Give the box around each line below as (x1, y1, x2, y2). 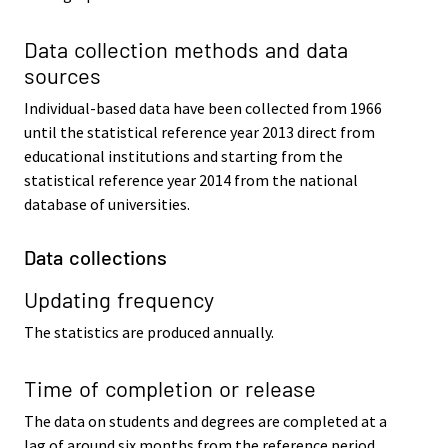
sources (24, 62, 101, 89)
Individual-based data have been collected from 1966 (24, 98, 382, 119)
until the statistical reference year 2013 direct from (24, 122, 375, 143)
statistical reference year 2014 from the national (24, 170, 358, 191)
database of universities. (24, 194, 190, 215)
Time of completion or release (24, 374, 316, 401)
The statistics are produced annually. (24, 322, 274, 343)
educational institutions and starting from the (24, 146, 343, 167)
